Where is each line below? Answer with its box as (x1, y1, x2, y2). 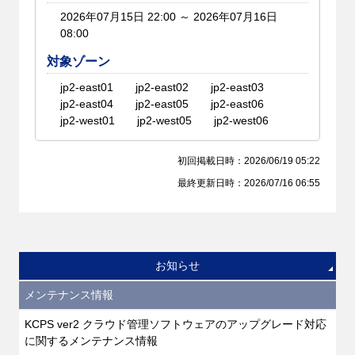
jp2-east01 (60, 80, 114, 94)
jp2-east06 (211, 97, 265, 110)
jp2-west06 (214, 113, 269, 127)
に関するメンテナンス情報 (24, 334, 158, 347)
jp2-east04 (60, 97, 114, 110)
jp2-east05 (136, 97, 189, 110)
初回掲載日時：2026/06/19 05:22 (177, 155, 321, 166)
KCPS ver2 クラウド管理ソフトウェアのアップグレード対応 (24, 317, 326, 330)
